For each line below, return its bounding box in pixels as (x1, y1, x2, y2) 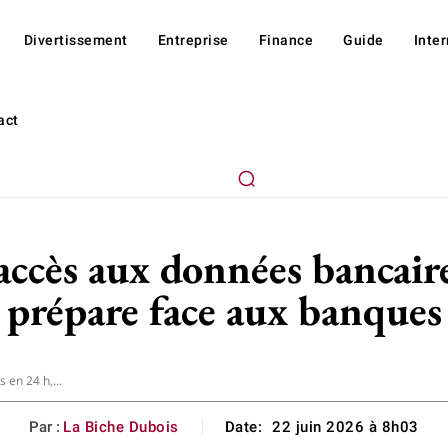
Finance (258, 32, 314, 48)
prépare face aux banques (6, 283, 442, 338)
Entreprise (157, 32, 229, 48)
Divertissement (23, 32, 128, 48)
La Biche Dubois (63, 417, 179, 436)
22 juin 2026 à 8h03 (272, 418, 419, 437)
